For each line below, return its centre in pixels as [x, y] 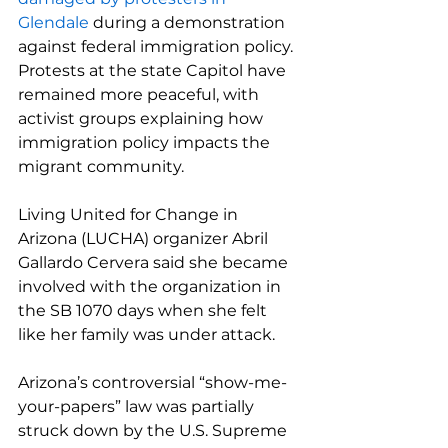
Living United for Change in [130, 214]
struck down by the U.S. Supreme [154, 430]
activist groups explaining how [142, 118]
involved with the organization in [151, 286]
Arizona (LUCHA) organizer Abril [145, 238]
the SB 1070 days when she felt [144, 310]
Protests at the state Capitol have [154, 70]
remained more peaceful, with [140, 94]
